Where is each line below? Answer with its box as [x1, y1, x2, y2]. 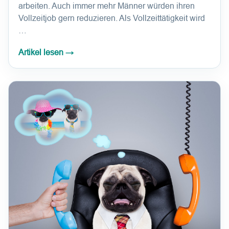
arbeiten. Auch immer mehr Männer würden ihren [18, 2, 195, 11]
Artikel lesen [18, 48, 65, 57]
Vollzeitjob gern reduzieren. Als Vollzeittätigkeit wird [18, 14, 205, 23]
